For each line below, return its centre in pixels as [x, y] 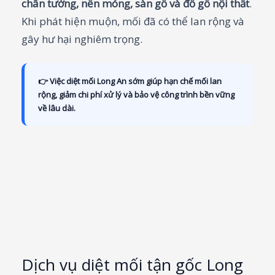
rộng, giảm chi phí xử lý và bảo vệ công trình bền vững [136, 94]
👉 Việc [52, 81]
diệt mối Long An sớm [105, 81]
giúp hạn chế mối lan [183, 81]
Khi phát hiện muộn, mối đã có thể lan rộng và [133, 21]
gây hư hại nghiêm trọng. [82, 39]
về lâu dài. [57, 108]
